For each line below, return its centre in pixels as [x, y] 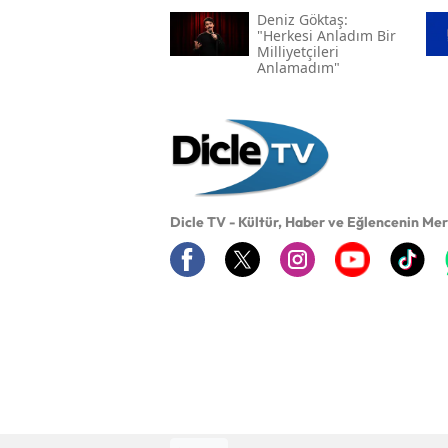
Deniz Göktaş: [302, 19]
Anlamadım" [298, 67]
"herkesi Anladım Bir [326, 35]
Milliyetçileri [297, 51]
